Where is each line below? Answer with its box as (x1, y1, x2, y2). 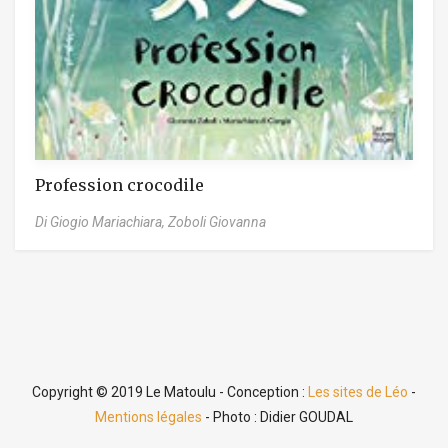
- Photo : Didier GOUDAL (202, 408, 353, 425)
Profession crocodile (35, 174, 204, 195)
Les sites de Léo (308, 383, 408, 400)
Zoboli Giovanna (168, 213, 266, 230)
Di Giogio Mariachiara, (35, 213, 168, 230)
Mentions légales (95, 408, 202, 425)
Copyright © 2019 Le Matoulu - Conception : (32, 383, 308, 400)
